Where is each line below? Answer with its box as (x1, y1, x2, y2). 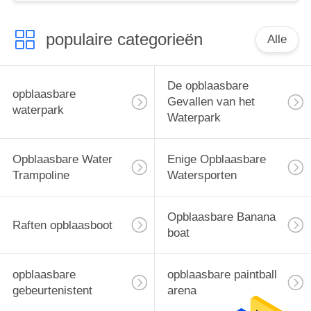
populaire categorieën (45, 29, 203, 49)
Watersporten (167, 169, 237, 183)
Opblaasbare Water (12, 153, 112, 167)
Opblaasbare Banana (167, 210, 276, 224)
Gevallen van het (167, 95, 255, 109)
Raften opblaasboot (12, 218, 112, 232)
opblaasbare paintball (167, 267, 277, 281)
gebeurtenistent (12, 283, 92, 297)
